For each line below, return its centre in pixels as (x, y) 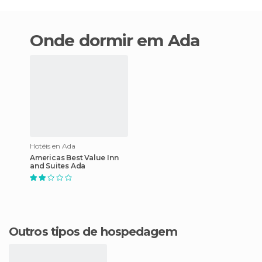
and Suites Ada (58, 166)
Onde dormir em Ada (121, 40)
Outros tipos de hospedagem (98, 231)
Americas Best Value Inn (74, 157)
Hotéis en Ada (53, 146)
